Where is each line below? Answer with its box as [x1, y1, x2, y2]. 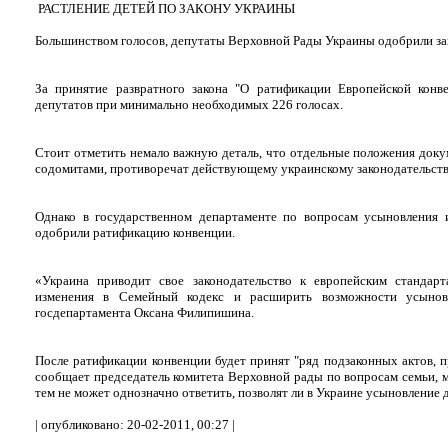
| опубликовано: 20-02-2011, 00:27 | [35, 417, 235, 432]
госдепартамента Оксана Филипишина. [35, 305, 254, 320]
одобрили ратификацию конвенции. [35, 225, 235, 240]
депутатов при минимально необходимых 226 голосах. [35, 97, 343, 112]
